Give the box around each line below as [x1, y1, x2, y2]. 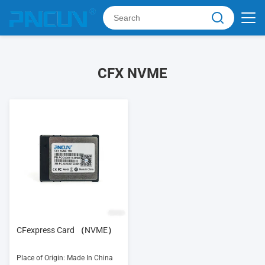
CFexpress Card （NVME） [17, 225, 116, 235]
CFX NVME [98, 65, 167, 82]
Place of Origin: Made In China [17, 254, 113, 263]
